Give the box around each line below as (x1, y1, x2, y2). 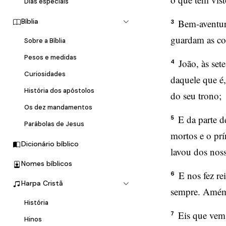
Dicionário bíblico (21, 139, 79, 149)
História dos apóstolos (24, 86, 94, 95)
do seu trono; (171, 89, 221, 102)
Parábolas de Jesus (24, 120, 84, 129)
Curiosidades (24, 70, 66, 79)
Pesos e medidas (24, 53, 77, 62)
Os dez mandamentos (24, 103, 92, 112)
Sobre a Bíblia (24, 36, 66, 45)
